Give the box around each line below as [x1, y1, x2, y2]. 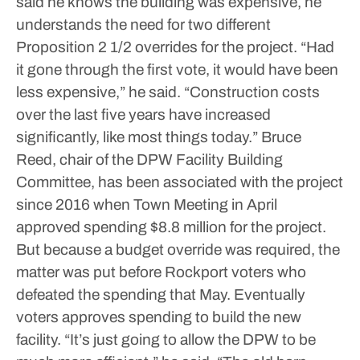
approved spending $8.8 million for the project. [16, 219, 326, 235]
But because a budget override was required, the [16, 241, 340, 258]
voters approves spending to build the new [16, 309, 301, 325]
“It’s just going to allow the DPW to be [61, 331, 316, 348]
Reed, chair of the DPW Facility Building [16, 151, 283, 168]
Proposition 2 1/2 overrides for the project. [16, 39, 297, 55]
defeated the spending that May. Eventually [16, 286, 305, 303]
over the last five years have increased [16, 106, 271, 123]
